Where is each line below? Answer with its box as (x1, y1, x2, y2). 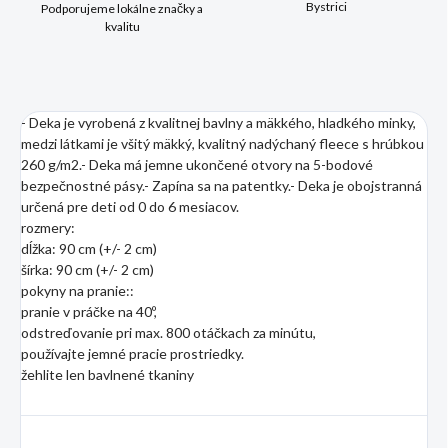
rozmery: (21, 219, 75, 237)
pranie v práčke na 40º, (21, 303, 157, 321)
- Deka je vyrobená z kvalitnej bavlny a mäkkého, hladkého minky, (21, 114, 416, 132)
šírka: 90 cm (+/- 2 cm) (21, 261, 154, 279)
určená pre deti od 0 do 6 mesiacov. (21, 198, 239, 216)
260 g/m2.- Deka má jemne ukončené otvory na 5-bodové (21, 156, 373, 174)
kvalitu (104, 19, 140, 35)
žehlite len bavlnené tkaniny (21, 366, 194, 384)
